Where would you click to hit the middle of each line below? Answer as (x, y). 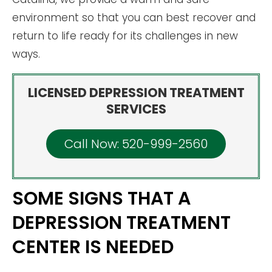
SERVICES (136, 109)
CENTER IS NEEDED (93, 247)
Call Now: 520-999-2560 (136, 144)
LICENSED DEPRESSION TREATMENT (136, 92)
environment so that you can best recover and (134, 17)
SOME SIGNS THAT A (101, 199)
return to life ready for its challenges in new (125, 36)
